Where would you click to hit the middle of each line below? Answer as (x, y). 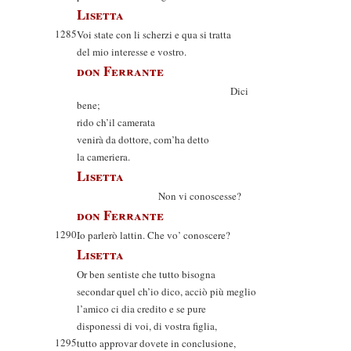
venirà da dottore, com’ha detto (143, 139)
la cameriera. (103, 157)
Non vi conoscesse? (159, 196)
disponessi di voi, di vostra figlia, (147, 326)
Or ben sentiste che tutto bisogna (146, 274)
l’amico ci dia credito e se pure (141, 309)
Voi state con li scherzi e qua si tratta (154, 34)
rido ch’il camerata (116, 122)
